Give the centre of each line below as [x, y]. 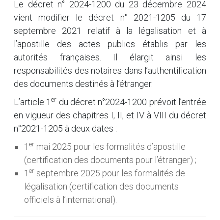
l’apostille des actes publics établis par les [110, 44]
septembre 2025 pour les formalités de [110, 173]
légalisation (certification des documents [101, 186]
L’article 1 [33, 102]
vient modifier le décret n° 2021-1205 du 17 [110, 17]
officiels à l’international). [70, 200]
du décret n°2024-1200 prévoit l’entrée [132, 102]
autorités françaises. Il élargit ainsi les [110, 57]
